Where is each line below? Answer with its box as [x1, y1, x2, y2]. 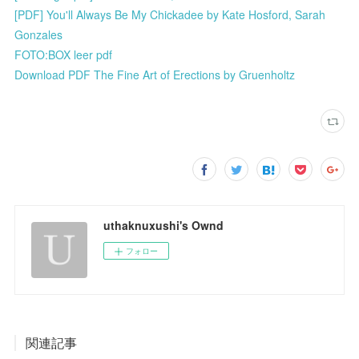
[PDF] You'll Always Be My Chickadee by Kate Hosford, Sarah [14, 6, 326, 22]
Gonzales [14, 26, 63, 42]
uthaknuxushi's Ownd [103, 216, 224, 233]
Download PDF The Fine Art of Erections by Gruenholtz [14, 66, 296, 83]
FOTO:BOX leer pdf [14, 46, 113, 63]
